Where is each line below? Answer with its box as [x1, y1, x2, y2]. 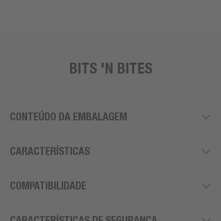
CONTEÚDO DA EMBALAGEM [10, 110, 127, 123]
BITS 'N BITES [69, 59, 152, 77]
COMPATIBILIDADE [10, 180, 86, 192]
